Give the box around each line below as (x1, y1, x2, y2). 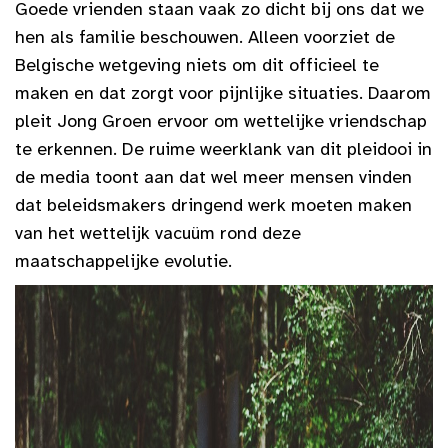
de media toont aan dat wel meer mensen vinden (15, 166, 412, 189)
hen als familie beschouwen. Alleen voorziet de (15, 26, 395, 49)
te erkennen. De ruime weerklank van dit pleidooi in (15, 138, 432, 161)
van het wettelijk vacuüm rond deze (15, 222, 301, 245)
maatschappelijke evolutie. (15, 250, 232, 273)
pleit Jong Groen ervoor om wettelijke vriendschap (15, 110, 427, 133)
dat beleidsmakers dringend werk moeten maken (15, 194, 412, 217)
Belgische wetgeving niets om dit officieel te (15, 54, 379, 77)
